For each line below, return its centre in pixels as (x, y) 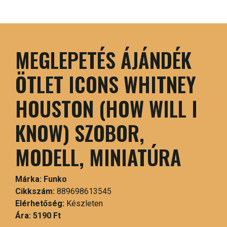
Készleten (85, 203)
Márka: (28, 179)
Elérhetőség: (41, 203)
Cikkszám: (35, 191)
